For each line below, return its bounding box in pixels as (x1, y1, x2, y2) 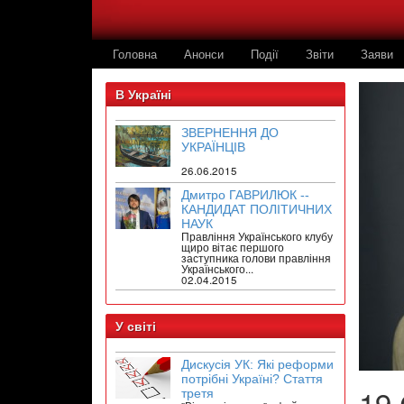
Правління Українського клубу (181, 229, 334, 244)
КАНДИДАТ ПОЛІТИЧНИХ (181, 202, 333, 217)
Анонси (184, 45, 224, 63)
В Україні (115, 87, 171, 103)
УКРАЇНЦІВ (181, 140, 246, 155)
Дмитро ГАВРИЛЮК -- (181, 188, 310, 203)
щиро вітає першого (181, 240, 285, 255)
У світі (115, 319, 156, 335)
